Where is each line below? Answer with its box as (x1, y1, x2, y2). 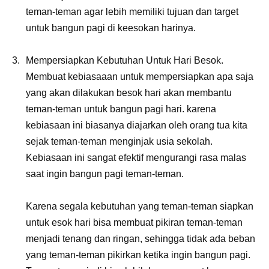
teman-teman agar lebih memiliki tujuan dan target (26, 6, 238, 17)
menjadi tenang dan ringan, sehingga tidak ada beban (26, 233, 255, 244)
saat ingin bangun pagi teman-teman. (26, 168, 184, 179)
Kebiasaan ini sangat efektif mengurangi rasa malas (26, 152, 246, 163)
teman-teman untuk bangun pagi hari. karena (26, 103, 216, 114)
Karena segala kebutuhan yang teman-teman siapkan (26, 201, 253, 211)
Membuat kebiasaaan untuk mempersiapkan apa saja (26, 71, 253, 82)
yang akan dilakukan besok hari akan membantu (26, 87, 232, 98)
